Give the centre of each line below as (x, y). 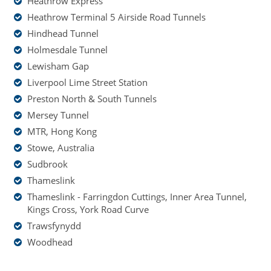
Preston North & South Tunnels (92, 99)
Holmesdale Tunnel (67, 50)
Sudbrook (47, 164)
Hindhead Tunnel (63, 34)
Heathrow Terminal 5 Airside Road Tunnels (116, 17)
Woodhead (50, 242)
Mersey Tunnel (58, 115)
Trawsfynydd (54, 226)
